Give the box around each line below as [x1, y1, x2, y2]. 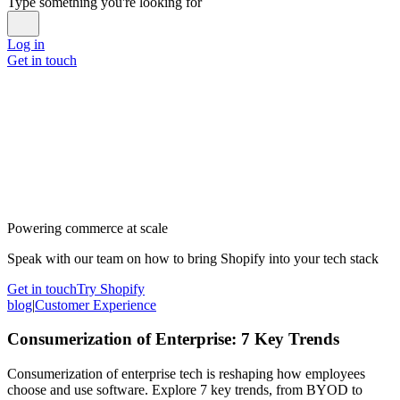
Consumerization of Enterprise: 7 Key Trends [7, 329, 339, 349]
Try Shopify [77, 280, 145, 296]
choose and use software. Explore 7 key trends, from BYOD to [7, 382, 362, 398]
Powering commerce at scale [7, 220, 168, 236]
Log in [7, 36, 45, 52]
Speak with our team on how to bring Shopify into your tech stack [7, 250, 379, 266]
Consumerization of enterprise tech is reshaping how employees [7, 366, 365, 382]
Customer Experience [35, 296, 156, 312]
